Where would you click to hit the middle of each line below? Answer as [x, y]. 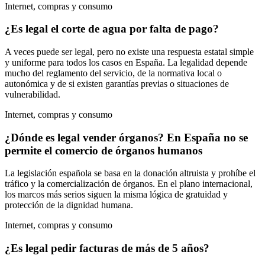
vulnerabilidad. [33, 94]
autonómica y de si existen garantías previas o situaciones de [117, 83]
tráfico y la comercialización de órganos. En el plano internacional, [129, 184]
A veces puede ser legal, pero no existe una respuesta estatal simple [129, 51]
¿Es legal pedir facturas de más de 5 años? [107, 248]
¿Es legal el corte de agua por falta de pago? [112, 29]
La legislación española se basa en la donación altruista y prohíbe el [130, 173]
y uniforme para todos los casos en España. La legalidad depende [126, 62]
